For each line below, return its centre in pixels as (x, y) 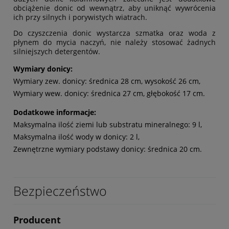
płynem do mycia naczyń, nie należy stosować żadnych (114, 42)
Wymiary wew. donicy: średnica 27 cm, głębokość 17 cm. (109, 94)
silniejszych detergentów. (57, 52)
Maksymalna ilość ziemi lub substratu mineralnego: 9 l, (108, 125)
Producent (37, 220)
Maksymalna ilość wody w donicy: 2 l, (76, 137)
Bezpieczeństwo (60, 191)
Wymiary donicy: (43, 69)
